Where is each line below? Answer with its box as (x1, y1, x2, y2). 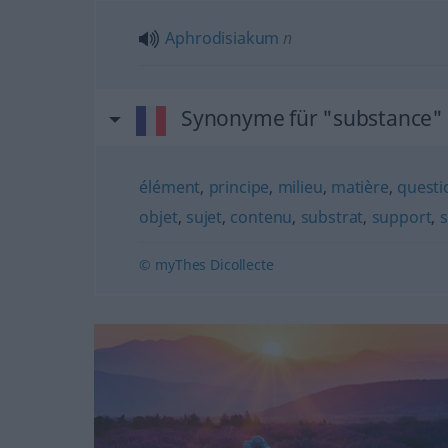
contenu (230, 206, 293, 228)
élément (139, 176, 201, 198)
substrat (300, 206, 364, 228)
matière (330, 176, 389, 198)
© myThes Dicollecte (139, 255, 274, 274)
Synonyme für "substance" (180, 104, 443, 132)
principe (208, 176, 270, 198)
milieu (277, 176, 323, 198)
